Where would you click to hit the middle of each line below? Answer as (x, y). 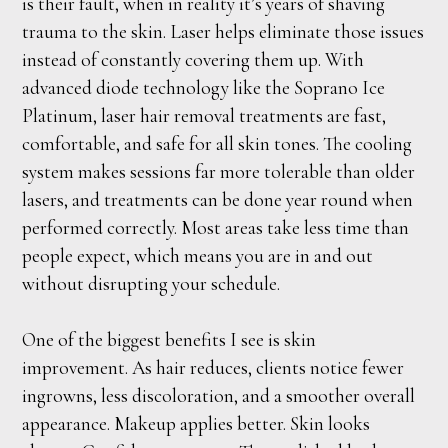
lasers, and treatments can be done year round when (218, 199)
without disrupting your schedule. (151, 283)
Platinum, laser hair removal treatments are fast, (204, 115)
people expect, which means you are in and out (198, 255)
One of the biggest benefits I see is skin (169, 339)
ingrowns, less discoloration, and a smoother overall (219, 395)
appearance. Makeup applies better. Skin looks (196, 423)
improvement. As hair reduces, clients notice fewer (213, 367)
